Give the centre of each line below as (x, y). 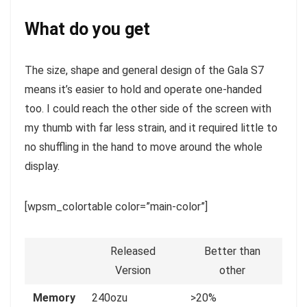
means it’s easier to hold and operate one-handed (143, 90)
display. (42, 167)
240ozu (110, 298)
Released (133, 251)
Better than (232, 251)
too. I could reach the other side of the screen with (148, 109)
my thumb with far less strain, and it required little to (151, 128)
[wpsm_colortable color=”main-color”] (116, 207)
